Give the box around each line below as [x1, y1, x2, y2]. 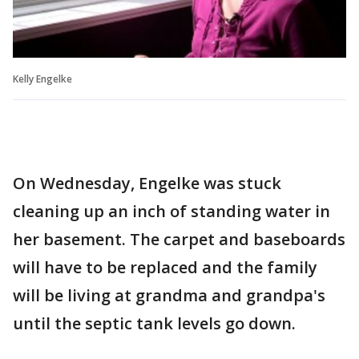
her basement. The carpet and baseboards [13, 228, 345, 251]
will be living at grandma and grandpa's [13, 284, 325, 307]
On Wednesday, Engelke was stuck [13, 172, 281, 195]
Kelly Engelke [13, 72, 72, 87]
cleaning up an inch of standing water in [13, 200, 330, 223]
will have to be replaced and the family [13, 256, 317, 279]
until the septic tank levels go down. [13, 313, 296, 335]
